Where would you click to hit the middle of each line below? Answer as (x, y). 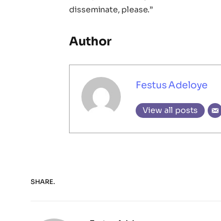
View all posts (170, 110)
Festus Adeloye (172, 85)
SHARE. (43, 182)
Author (90, 42)
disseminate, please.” (111, 10)
